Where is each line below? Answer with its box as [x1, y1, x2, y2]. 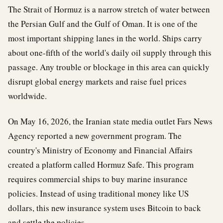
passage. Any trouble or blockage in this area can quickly [8, 61, 210, 73]
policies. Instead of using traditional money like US [8, 188, 189, 199]
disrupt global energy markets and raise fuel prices [8, 76, 187, 87]
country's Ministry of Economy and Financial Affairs [8, 144, 193, 156]
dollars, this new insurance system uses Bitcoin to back [8, 202, 201, 214]
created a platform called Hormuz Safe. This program [8, 159, 194, 170]
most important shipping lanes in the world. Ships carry [8, 32, 202, 44]
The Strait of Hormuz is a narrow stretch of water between [8, 3, 210, 15]
